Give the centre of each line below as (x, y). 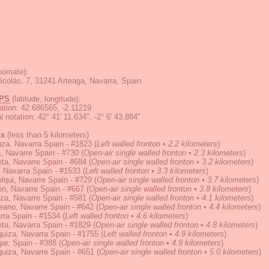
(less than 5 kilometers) (47, 135)
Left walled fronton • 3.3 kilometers (146, 171)
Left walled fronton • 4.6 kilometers (125, 216)
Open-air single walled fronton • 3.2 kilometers (171, 162)
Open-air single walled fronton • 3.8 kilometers (169, 189)
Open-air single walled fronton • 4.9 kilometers (141, 243)
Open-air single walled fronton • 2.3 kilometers (163, 153)
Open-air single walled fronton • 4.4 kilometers (178, 207)
